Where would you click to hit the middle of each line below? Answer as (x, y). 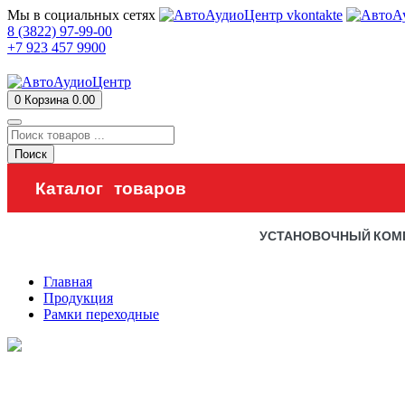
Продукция (78, 298)
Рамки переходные (101, 314)
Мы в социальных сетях (81, 15)
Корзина (48, 100)
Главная (68, 282)
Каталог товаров (111, 188)
